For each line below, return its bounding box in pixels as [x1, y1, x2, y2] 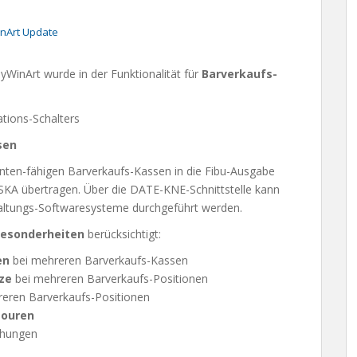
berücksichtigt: [88, 226, 161, 241]
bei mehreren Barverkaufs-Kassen [13, 253, 188, 268]
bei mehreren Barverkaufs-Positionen [15, 271, 208, 286]
